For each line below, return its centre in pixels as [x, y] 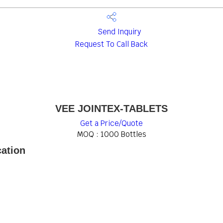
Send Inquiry [118, 32]
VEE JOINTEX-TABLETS [111, 109]
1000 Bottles [123, 134]
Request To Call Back [111, 44]
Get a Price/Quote [111, 123]
